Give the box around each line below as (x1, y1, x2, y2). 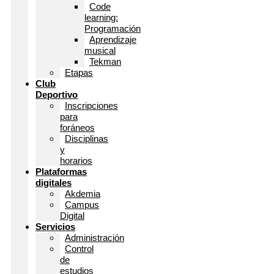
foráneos (60, 122, 95, 133)
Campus (65, 199, 99, 210)
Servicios (35, 221, 75, 232)
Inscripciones (65, 100, 118, 111)
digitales (35, 177, 72, 188)
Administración (65, 232, 124, 243)
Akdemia (65, 188, 100, 199)
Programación (84, 23, 141, 34)
